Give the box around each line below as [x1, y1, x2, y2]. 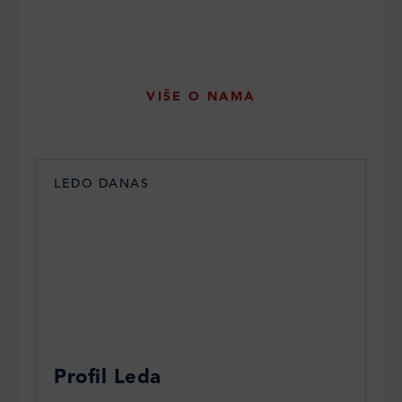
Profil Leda [54, 367, 162, 388]
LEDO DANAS [54, 177, 149, 190]
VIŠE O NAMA [146, 90, 256, 103]
